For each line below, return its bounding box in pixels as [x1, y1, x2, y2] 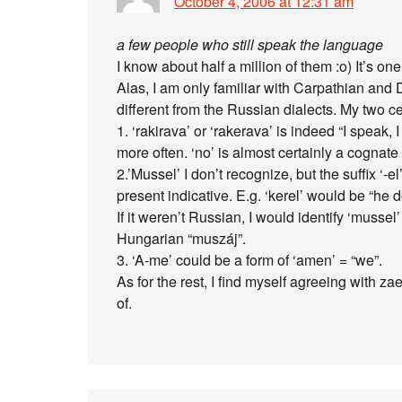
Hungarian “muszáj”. [117, 228, 246, 249]
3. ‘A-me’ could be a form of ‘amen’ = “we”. [117, 249, 382, 270]
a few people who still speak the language [117, 34, 383, 55]
